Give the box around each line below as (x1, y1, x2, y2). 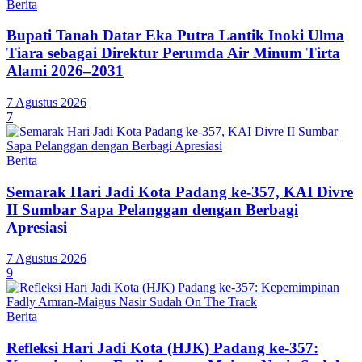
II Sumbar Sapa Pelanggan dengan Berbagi (6, 200, 298, 218)
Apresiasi (6, 218, 67, 236)
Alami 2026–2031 (6, 62, 124, 80)
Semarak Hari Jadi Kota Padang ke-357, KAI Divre (6, 183, 353, 200)
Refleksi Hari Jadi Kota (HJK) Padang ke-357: (6, 339, 318, 357)
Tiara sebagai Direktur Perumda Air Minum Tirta (6, 44, 340, 62)
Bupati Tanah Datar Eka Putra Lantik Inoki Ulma (6, 27, 344, 44)
